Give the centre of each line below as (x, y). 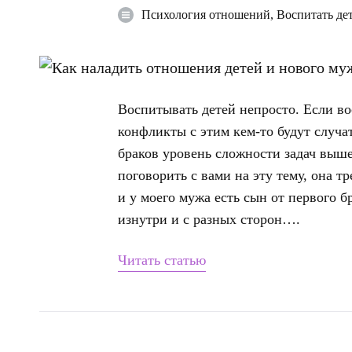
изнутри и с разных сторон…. (209, 219)
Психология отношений (206, 15)
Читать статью (162, 260)
